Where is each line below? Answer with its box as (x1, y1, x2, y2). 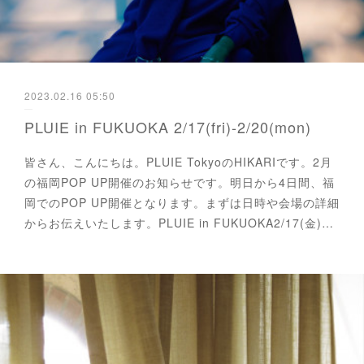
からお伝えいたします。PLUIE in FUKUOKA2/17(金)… (24, 214, 334, 232)
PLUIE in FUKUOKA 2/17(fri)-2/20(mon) (24, 116, 311, 138)
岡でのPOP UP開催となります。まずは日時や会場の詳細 (24, 194, 340, 211)
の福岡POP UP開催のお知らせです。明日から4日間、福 (24, 174, 335, 191)
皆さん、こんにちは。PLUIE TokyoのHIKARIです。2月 (24, 154, 332, 171)
